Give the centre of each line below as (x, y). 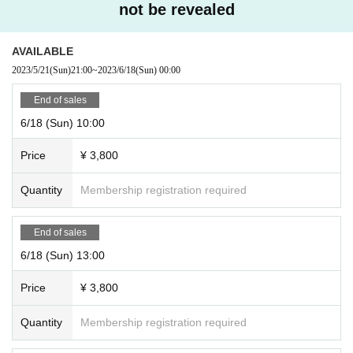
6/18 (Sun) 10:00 (63, 123)
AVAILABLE (43, 51)
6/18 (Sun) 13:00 (63, 255)
